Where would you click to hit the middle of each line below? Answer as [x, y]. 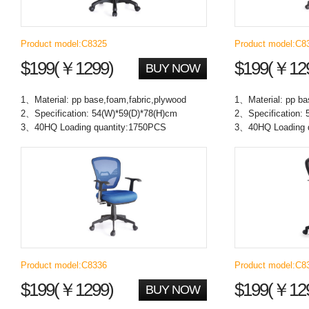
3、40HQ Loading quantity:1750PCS [93, 127]
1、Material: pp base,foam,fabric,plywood [103, 100]
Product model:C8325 [64, 44]
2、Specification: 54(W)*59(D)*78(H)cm [99, 113]
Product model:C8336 [64, 265]
